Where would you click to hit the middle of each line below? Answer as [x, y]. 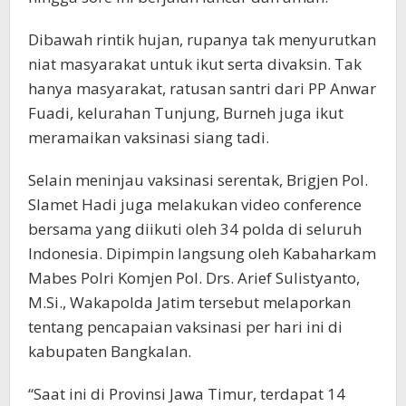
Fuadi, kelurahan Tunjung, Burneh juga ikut [186, 113]
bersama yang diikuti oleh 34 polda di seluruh [195, 229]
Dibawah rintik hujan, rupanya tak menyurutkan [202, 39]
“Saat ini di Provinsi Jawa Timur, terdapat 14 [187, 394]
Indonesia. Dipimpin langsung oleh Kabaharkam [202, 253]
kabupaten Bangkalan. [110, 351]
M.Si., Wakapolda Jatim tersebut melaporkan [189, 302]
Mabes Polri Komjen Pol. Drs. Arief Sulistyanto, [194, 278]
